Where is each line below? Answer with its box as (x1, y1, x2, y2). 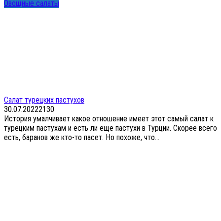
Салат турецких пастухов (4, 95, 84, 105)
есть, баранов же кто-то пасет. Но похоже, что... (4, 132, 159, 142)
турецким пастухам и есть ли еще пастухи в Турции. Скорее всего (4, 123, 217, 133)
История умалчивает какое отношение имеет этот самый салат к (4, 113, 214, 123)
